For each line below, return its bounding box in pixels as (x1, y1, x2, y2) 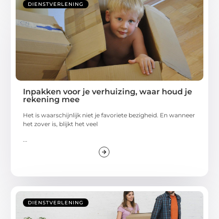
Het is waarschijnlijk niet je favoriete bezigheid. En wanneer (23, 111, 196, 119)
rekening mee (23, 94, 80, 104)
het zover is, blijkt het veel (23, 120, 98, 128)
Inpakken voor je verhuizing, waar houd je (23, 87, 193, 96)
